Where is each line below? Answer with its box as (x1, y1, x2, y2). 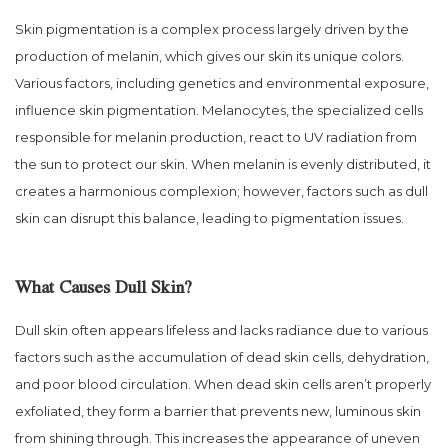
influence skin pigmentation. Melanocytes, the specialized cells (15, 101, 423, 118)
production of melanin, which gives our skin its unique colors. (15, 47, 404, 64)
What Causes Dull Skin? (15, 281, 192, 300)
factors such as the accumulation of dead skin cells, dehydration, (15, 348, 429, 365)
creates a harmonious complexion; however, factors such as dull (15, 182, 428, 199)
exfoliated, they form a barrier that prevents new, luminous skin (15, 402, 421, 419)
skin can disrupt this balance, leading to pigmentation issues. (15, 209, 404, 226)
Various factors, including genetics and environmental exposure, (15, 74, 429, 91)
